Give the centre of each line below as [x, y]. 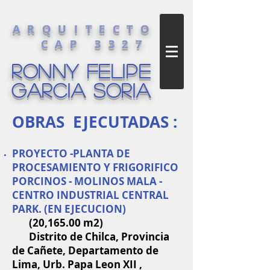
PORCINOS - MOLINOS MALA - [87, 181]
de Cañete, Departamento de [85, 250]
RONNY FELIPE [81, 71]
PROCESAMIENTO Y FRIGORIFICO [95, 167]
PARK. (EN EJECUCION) [69, 209]
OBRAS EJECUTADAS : [95, 122]
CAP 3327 [90, 44]
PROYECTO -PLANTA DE [71, 153]
